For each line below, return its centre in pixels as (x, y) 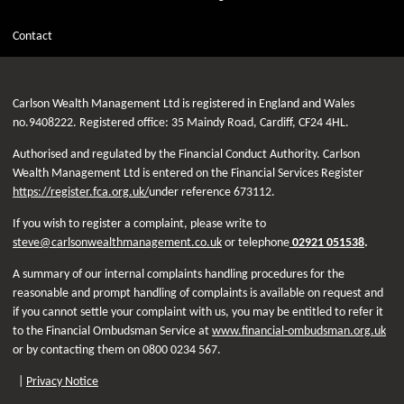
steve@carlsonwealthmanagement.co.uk (117, 243)
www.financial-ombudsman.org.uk (299, 331)
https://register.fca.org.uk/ (81, 192)
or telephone (256, 243)
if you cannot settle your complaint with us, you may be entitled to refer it (198, 312)
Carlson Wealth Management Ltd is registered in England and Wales (184, 104)
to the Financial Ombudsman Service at (112, 331)
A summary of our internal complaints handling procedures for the (179, 274)
